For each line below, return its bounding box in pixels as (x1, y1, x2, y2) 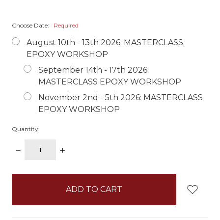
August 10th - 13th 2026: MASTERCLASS (27, 38, 183, 47)
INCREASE (58, 145, 100, 155)
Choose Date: (12, 22, 51, 29)
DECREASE (14, 145, 58, 155)
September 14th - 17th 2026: (38, 65, 149, 75)
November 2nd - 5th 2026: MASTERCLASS (38, 93, 203, 102)
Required (54, 22, 79, 29)
